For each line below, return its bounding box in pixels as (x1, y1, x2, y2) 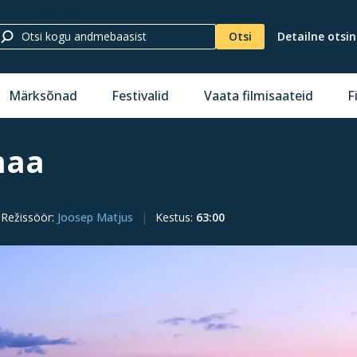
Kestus (155, 210, 190, 225)
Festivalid (112, 87, 170, 104)
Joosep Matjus (57, 210, 133, 225)
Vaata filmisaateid (203, 87, 313, 104)
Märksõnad (8, 87, 77, 104)
